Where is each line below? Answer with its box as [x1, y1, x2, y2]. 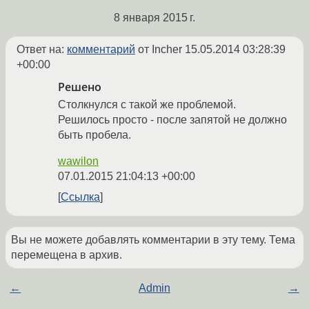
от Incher [135, 43, 185, 56]
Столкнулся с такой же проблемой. [58, 99, 236, 111]
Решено [58, 79, 101, 95]
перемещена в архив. [11, 249, 122, 261]
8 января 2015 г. [114, 12, 195, 24]
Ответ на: [17, 43, 67, 56]
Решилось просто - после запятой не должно [58, 114, 287, 126]
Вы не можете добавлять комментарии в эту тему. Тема [11, 234, 295, 246]
